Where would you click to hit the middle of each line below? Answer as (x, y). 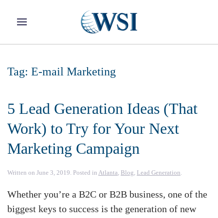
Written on (22, 173)
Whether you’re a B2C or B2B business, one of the (107, 194)
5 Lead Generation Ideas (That (102, 109)
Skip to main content (53, 27)
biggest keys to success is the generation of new (102, 209)
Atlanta (108, 173)
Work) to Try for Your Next (93, 128)
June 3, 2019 (53, 173)
